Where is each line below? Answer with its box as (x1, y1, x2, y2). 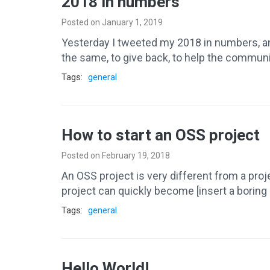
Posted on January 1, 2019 (61, 17, 163, 27)
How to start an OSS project (61, 126, 260, 144)
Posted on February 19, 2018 (61, 151, 170, 160)
